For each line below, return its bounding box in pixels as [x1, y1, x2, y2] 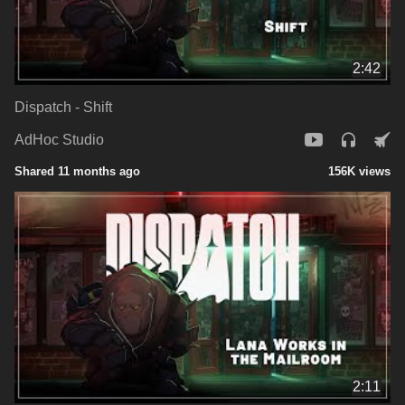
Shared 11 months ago [14, 164, 140, 178]
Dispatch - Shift [14, 99, 112, 115]
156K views [328, 164, 391, 178]
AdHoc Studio [14, 132, 104, 148]
